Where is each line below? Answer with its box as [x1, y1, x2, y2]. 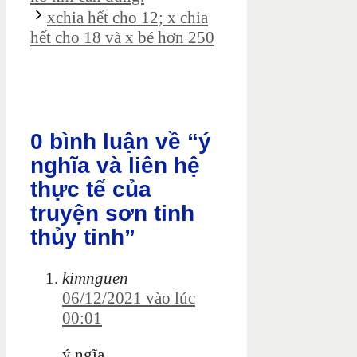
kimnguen [62, 268, 128, 288]
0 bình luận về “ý [30, 129, 211, 155]
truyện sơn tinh [30, 201, 194, 226]
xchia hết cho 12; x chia [47, 8, 208, 28]
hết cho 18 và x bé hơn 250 [30, 28, 214, 48]
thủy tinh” [30, 225, 135, 250]
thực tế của [30, 177, 151, 202]
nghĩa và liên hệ [30, 153, 200, 178]
